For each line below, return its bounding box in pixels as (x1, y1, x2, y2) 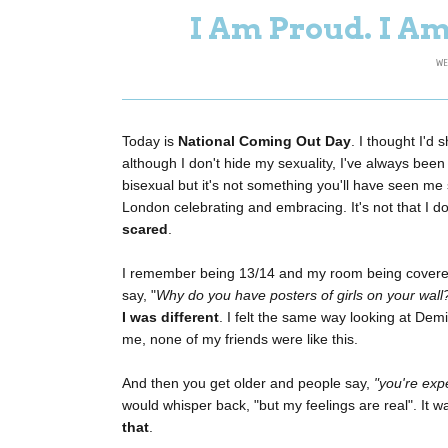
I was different (122, 309, 219, 326)
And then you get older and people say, (122, 375, 374, 392)
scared (122, 221, 168, 238)
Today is (122, 133, 178, 150)
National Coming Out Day (178, 133, 351, 150)
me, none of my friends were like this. (122, 331, 358, 348)
